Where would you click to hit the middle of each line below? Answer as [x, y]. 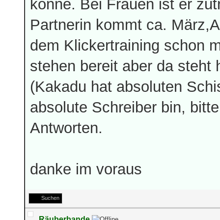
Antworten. [66, 128]
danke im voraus [86, 169]
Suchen [50, 198]
